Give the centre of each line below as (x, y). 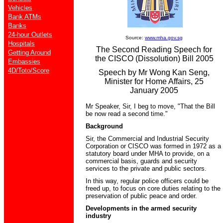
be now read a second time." (127, 114)
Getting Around (29, 53)
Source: (135, 38)
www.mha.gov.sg (164, 38)
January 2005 (154, 90)
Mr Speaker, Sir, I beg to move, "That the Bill (150, 106)
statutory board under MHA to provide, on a (148, 154)
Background (104, 126)
